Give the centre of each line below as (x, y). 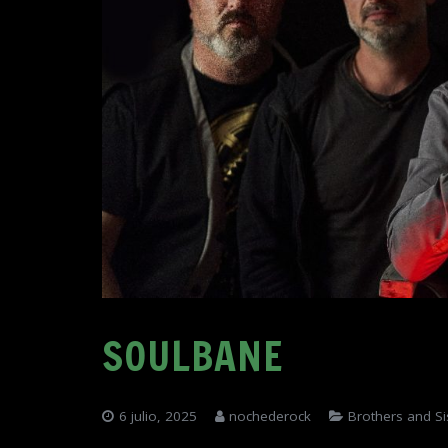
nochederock (270, 415)
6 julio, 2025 (157, 415)
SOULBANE (192, 355)
